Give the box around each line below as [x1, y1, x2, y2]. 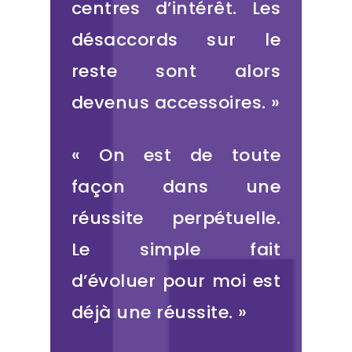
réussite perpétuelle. [71, 206, 281, 231]
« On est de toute [71, 143, 281, 168]
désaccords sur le [71, 27, 281, 53]
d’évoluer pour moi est [71, 269, 281, 294]
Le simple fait [71, 237, 281, 262]
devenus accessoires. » [71, 90, 280, 115]
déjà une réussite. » [71, 300, 247, 325]
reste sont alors [71, 59, 281, 84]
